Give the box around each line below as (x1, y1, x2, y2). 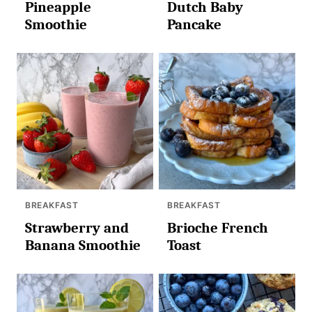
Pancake (167, 16, 221, 33)
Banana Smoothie (25, 237, 141, 253)
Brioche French (167, 219, 268, 236)
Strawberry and (25, 219, 129, 236)
